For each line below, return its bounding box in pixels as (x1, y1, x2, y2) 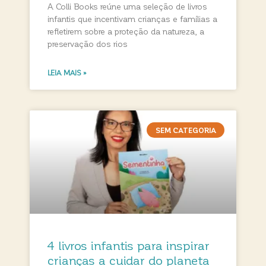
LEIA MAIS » (47, 68, 87, 77)
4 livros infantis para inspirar (47, 237, 210, 252)
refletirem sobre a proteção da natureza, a (47, 26, 204, 36)
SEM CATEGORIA (155, 126, 216, 135)
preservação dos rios (47, 38, 128, 49)
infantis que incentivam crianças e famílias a (47, 13, 217, 24)
